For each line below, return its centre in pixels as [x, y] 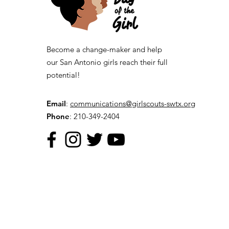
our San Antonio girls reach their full [107, 62]
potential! [63, 75]
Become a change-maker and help [104, 50]
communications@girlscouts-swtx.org [133, 104]
